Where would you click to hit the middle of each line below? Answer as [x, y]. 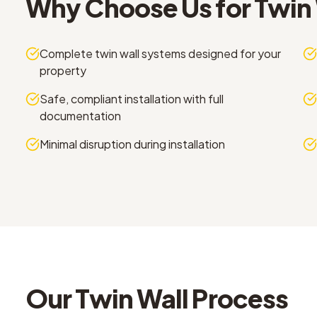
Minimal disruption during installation [132, 144]
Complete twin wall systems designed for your [160, 53]
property [63, 70]
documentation [80, 116]
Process [238, 298]
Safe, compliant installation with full [132, 99]
